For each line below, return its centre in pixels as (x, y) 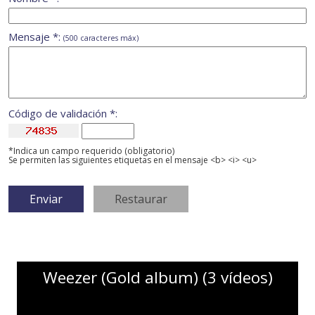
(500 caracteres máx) (101, 38)
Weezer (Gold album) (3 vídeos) (157, 278)
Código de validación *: (63, 114)
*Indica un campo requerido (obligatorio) (91, 151)
